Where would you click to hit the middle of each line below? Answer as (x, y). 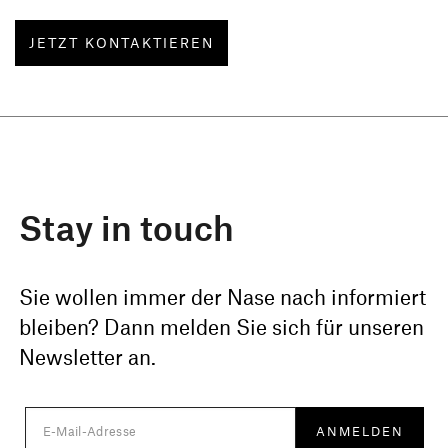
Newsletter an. (88, 356)
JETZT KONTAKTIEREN (121, 42)
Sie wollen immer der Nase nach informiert (223, 296)
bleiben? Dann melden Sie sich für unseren (222, 326)
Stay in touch (127, 226)
